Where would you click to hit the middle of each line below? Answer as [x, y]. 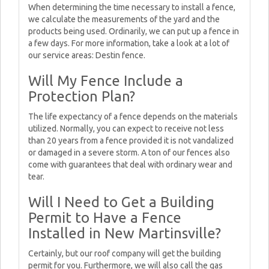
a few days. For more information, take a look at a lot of [129, 43]
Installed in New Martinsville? [125, 233]
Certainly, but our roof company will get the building [125, 253]
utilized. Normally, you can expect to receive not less [126, 128]
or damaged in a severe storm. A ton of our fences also [129, 153]
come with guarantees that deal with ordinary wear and [130, 165]
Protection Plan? [82, 96]
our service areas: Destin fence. [87, 55]
